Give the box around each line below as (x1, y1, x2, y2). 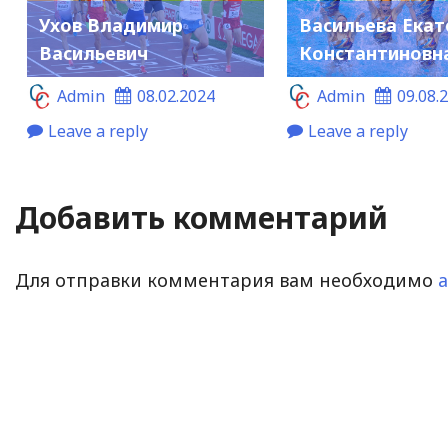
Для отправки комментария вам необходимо (15, 268, 439, 293)
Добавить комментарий (15, 197, 389, 239)
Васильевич (39, 40, 149, 65)
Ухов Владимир (39, 12, 184, 37)
